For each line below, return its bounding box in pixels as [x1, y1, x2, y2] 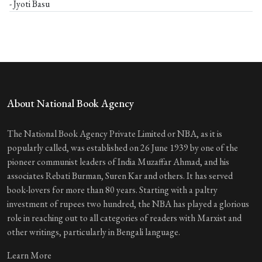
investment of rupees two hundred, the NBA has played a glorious [7, 198, 249, 211]
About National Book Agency [7, 96, 134, 111]
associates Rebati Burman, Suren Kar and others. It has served [7, 170, 233, 182]
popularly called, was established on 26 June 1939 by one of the [7, 142, 238, 154]
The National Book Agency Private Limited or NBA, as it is [7, 127, 222, 140]
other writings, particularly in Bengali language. [7, 226, 180, 239]
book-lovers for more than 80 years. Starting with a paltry [7, 184, 218, 196]
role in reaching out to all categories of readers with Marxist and [7, 212, 242, 225]
